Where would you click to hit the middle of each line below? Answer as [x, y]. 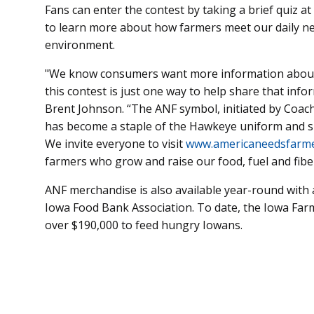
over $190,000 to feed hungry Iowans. [145, 225]
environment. [80, 45]
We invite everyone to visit [115, 144]
